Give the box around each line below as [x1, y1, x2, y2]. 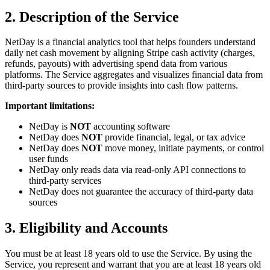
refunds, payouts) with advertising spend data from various [5, 58, 227, 69]
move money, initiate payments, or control [102, 143, 264, 154]
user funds [29, 154, 68, 165]
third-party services [29, 175, 101, 186]
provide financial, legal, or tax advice [102, 132, 245, 143]
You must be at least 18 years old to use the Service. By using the [5, 248, 252, 259]
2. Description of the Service [5, 8, 179, 25]
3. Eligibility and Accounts [5, 220, 168, 236]
